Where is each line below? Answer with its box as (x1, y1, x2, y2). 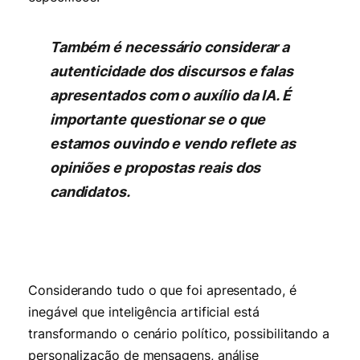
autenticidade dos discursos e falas (49, 62, 293, 80)
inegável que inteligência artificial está (28, 304, 260, 320)
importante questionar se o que (49, 110, 266, 128)
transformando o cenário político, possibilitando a (28, 325, 330, 342)
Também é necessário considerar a (49, 38, 290, 55)
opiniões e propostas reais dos (49, 158, 261, 176)
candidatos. (49, 182, 130, 200)
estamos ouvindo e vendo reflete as (49, 134, 297, 152)
